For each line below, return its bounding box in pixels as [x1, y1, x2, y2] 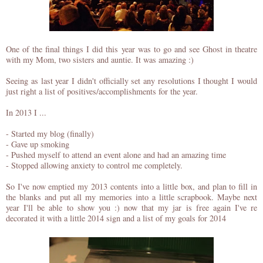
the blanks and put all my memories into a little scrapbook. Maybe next [6, 191, 257, 203]
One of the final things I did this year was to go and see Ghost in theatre [6, 43, 257, 55]
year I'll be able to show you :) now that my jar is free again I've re [6, 202, 257, 214]
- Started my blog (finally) [6, 128, 97, 140]
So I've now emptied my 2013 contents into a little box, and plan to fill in [6, 181, 257, 193]
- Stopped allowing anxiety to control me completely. [6, 160, 183, 171]
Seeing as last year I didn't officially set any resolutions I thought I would [6, 75, 257, 87]
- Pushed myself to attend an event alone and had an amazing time [6, 149, 226, 161]
